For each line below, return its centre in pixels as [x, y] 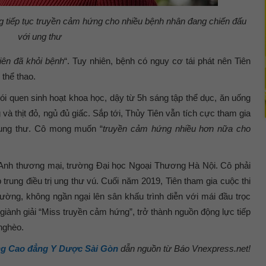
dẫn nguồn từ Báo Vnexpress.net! [184, 248]
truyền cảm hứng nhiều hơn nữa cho [177, 128]
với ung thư [40, 36]
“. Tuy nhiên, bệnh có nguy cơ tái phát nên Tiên [157, 61]
